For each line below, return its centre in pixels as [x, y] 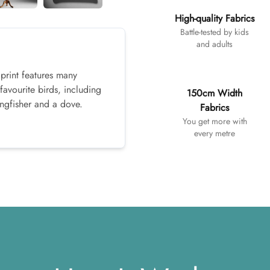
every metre [215, 133]
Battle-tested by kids [215, 32]
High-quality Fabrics [215, 18]
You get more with [215, 121]
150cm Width [215, 93]
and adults [215, 44]
